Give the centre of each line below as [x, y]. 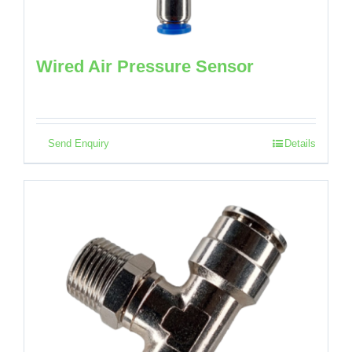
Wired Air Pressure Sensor [145, 66]
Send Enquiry [79, 143]
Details [300, 143]
